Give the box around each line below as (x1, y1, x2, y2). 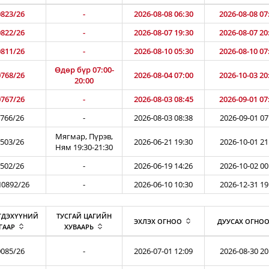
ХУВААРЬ (64, 222, 94, 231)
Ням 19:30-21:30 (55, 142, 113, 153)
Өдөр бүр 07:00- (54, 64, 114, 75)
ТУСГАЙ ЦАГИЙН (56, 211, 112, 220)
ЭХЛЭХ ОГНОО (134, 217, 182, 226)
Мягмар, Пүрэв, (55, 131, 113, 142)
